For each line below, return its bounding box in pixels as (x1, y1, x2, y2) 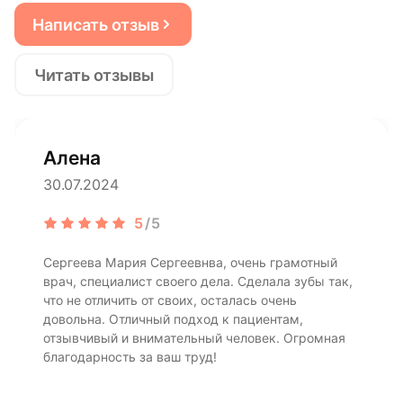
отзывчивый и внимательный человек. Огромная (43, 331, 345, 346)
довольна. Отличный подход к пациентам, (43, 312, 303, 327)
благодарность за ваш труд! (43, 350, 217, 365)
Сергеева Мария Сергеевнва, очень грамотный (43, 255, 337, 271)
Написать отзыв (32, 14, 159, 34)
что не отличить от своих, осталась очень (43, 293, 297, 309)
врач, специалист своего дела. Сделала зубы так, (43, 274, 353, 290)
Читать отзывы (34, 65, 154, 85)
